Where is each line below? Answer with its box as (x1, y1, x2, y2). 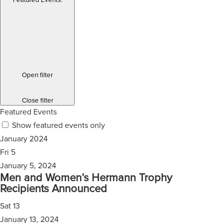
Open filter (22, 72, 53, 79)
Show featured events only (12, 121, 105, 129)
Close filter (21, 97, 53, 104)
